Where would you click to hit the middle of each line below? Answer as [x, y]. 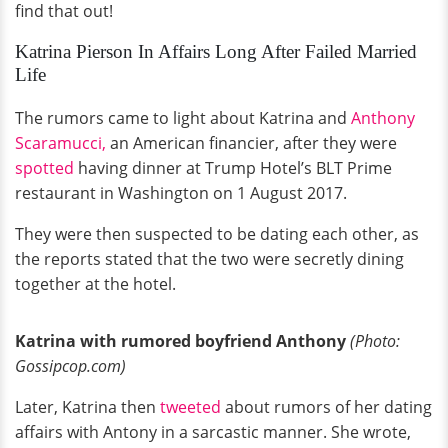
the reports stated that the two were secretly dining [209, 259]
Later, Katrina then [87, 407]
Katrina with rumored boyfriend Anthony [180, 341]
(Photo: [373, 341]
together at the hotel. [95, 284]
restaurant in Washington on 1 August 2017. [181, 193]
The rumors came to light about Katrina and [183, 118]
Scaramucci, [60, 143]
